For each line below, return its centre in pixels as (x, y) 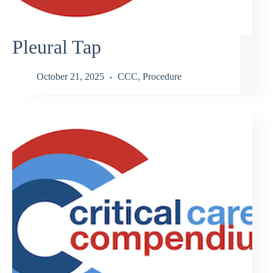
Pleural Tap (57, 47)
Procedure (162, 77)
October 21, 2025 (70, 77)
